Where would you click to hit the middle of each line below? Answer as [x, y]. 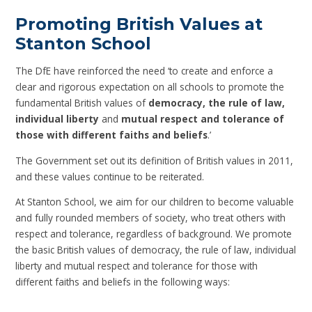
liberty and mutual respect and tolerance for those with [137, 266]
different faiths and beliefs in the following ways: [123, 282]
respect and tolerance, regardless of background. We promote [154, 234]
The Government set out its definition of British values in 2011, [155, 160]
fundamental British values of [82, 103]
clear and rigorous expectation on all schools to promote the [150, 87]
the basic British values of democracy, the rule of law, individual [156, 250]
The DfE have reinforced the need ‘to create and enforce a [145, 71]
